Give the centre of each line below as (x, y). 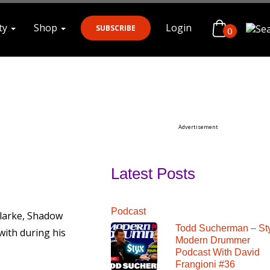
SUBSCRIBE (116, 28)
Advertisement (198, 127)
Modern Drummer (212, 240)
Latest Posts (153, 173)
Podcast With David (217, 252)
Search (21, 68)
